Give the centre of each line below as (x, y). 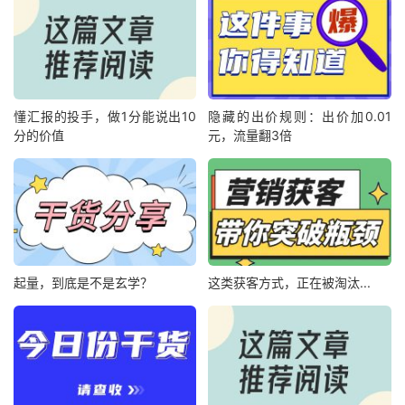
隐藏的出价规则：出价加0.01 (300, 116)
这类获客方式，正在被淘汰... (290, 283)
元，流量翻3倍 (250, 135)
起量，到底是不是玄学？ (83, 283)
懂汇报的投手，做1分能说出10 (105, 116)
